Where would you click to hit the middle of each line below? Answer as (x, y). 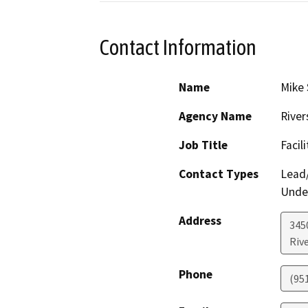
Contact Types (219, 174)
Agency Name (215, 117)
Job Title (203, 145)
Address (200, 221)
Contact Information (178, 47)
